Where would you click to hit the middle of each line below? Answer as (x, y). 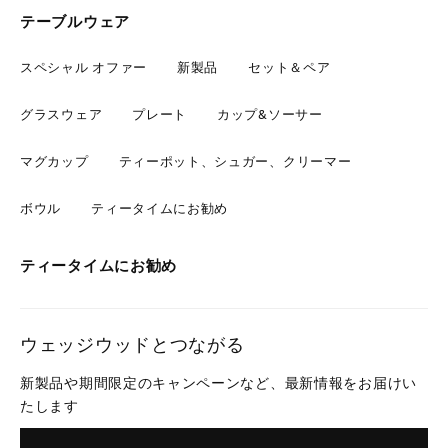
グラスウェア (61, 114)
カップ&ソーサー (270, 114)
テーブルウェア (75, 21)
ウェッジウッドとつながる (132, 344)
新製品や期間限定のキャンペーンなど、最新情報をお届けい (218, 382)
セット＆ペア (289, 67)
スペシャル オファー (83, 67)
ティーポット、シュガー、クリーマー (235, 161)
